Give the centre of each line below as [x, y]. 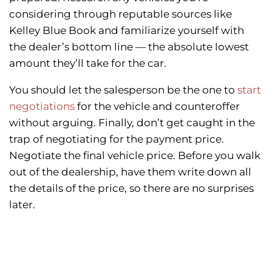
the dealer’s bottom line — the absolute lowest [129, 47]
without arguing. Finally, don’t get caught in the [132, 123]
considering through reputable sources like [121, 14]
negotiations [42, 107]
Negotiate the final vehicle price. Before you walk [135, 156]
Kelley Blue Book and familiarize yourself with [127, 31]
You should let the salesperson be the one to [123, 90]
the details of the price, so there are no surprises [131, 189]
